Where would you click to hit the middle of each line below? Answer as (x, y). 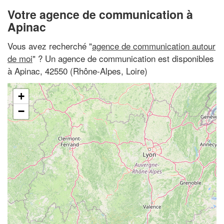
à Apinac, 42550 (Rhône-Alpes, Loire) (77, 70)
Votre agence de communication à (100, 14)
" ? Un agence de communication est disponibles (123, 58)
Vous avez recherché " (50, 45)
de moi (20, 58)
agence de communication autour (154, 45)
